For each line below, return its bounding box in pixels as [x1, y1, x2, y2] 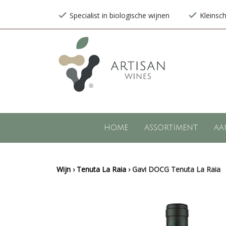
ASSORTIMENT [144, 124, 198, 132]
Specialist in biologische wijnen [70, 11, 169, 20]
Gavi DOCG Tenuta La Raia [132, 164, 220, 174]
